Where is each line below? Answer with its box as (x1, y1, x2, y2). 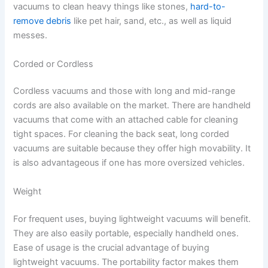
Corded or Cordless (13, 58, 94, 69)
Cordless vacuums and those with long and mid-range (13, 86, 236, 97)
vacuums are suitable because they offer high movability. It (13, 143, 251, 154)
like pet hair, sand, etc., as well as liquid (71, 16, 232, 27)
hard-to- (190, 1, 226, 13)
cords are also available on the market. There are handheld (13, 100, 251, 111)
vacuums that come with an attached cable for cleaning (13, 114, 239, 126)
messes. (13, 30, 48, 41)
